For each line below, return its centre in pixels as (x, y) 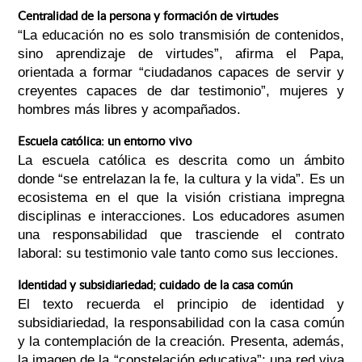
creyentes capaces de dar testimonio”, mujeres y (181, 91)
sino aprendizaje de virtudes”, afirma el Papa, (181, 54)
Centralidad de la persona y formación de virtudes (147, 16)
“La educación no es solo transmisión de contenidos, (181, 36)
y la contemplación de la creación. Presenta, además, (181, 342)
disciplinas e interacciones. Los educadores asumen (181, 217)
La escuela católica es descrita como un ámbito (181, 161)
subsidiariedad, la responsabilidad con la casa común (181, 323)
